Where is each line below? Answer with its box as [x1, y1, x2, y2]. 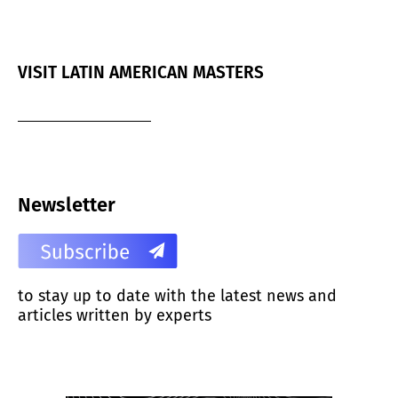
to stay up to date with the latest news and [18, 285, 337, 306]
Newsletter [18, 192, 115, 217]
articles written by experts [18, 305, 211, 325]
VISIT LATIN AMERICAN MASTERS [18, 61, 264, 83]
